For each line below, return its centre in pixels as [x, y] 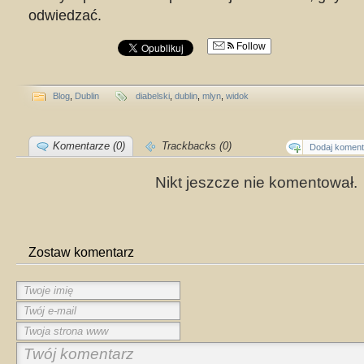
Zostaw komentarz [81, 252]
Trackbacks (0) [197, 146]
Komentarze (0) [89, 146]
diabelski [153, 96]
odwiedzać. [65, 15]
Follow [250, 46]
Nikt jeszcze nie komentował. [256, 182]
